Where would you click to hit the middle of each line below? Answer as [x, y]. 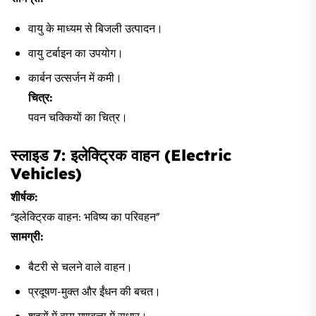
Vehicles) [46, 173]
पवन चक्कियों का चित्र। [78, 118]
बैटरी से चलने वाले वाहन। [80, 268]
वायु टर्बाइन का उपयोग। [76, 54]
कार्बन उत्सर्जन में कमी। [75, 79]
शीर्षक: [24, 198]
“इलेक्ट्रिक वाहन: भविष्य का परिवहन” [85, 218]
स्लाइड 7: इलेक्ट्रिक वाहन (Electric [121, 155]
